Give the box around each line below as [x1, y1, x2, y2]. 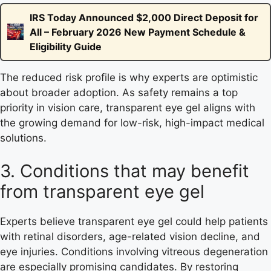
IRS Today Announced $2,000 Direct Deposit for [29, 11, 258, 24]
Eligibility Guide [29, 40, 102, 53]
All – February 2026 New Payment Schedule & [29, 25, 246, 38]
